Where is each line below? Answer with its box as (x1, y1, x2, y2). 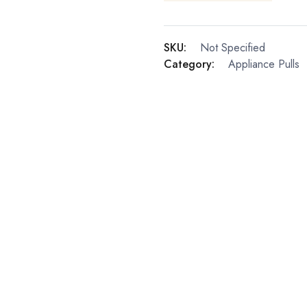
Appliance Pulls (228, 56, 299, 73)
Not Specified (200, 40, 265, 56)
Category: (164, 56, 214, 73)
